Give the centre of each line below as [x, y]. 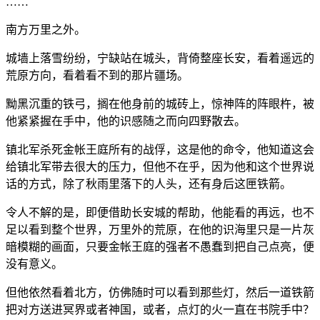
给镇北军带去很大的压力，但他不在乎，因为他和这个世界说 [160, 166]
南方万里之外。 [46, 29]
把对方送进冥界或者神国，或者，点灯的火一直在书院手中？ [160, 309]
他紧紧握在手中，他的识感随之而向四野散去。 [126, 121]
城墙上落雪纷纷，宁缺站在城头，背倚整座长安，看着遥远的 [160, 58]
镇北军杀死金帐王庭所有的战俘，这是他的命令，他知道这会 [160, 149]
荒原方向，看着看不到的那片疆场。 [97, 75]
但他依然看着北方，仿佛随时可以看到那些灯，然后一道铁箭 [160, 292]
